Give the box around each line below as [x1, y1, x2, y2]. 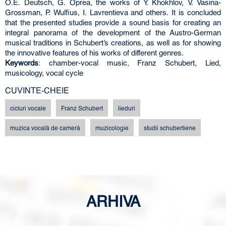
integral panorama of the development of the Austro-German [5, 28, 221, 37]
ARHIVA [86, 192, 140, 210]
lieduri [118, 104, 135, 111]
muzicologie [95, 124, 129, 131]
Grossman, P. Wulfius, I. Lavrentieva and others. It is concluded [5, 8, 221, 17]
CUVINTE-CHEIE [5, 85, 69, 95]
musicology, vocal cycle [5, 68, 83, 77]
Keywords [5, 58, 38, 67]
